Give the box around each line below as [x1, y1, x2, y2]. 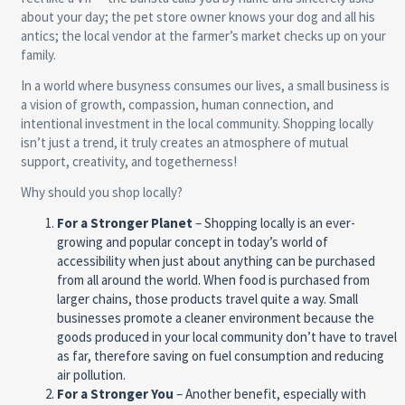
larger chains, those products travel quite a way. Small [56, 290, 358, 308]
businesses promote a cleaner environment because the [56, 309, 374, 327]
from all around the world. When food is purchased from [56, 271, 370, 289]
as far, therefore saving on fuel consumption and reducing [56, 347, 384, 365]
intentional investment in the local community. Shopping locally [20, 115, 373, 133]
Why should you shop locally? [20, 184, 183, 202]
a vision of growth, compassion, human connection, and [20, 96, 334, 114]
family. [20, 46, 56, 64]
